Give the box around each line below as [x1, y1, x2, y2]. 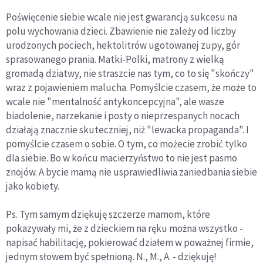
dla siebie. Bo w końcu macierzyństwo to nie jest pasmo [6, 151, 237, 165]
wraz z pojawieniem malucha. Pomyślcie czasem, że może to [6, 81, 257, 95]
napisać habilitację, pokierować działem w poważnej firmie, [6, 236, 254, 249]
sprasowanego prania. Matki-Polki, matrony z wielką [6, 53, 224, 66]
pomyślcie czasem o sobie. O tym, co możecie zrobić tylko [6, 137, 247, 151]
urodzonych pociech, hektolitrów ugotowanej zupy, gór [6, 39, 240, 52]
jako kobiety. [6, 180, 59, 193]
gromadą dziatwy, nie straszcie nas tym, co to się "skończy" [6, 67, 254, 80]
